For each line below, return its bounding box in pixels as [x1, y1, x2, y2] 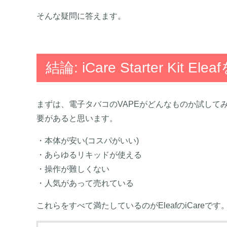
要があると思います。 [36, 114, 118, 123]
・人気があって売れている [36, 179, 134, 188]
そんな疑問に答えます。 [36, 12, 126, 21]
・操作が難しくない [36, 165, 109, 174]
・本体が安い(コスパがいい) [36, 136, 139, 145]
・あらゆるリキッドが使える [36, 150, 142, 160]
